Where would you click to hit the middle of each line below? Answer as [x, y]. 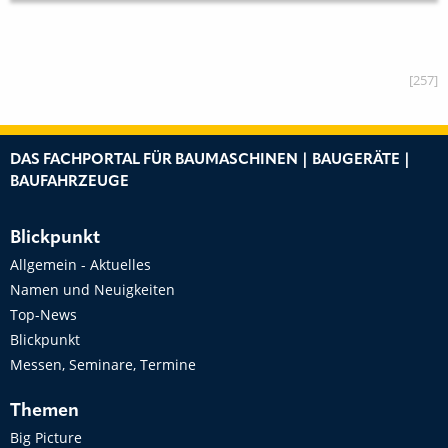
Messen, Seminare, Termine [103, 364]
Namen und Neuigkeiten [92, 289]
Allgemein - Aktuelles [80, 264]
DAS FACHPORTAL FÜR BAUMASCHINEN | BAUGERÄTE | [210, 160]
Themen [44, 410]
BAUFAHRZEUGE [69, 182]
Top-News [43, 314]
